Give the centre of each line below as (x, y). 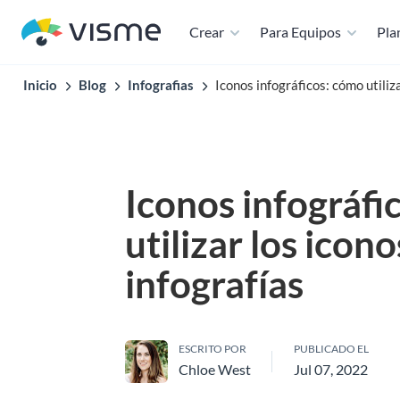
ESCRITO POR (212, 349)
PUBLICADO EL (331, 349)
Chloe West (215, 369)
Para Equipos (300, 32)
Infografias (161, 85)
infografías (214, 284)
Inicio (40, 85)
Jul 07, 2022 (331, 369)
